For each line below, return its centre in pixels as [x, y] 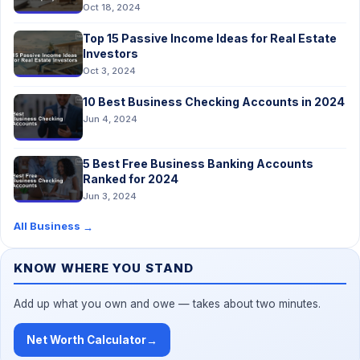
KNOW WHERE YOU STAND [104, 268]
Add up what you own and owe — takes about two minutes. [167, 304]
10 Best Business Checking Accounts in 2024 [214, 102]
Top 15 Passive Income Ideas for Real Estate [210, 38]
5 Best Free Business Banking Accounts [198, 164]
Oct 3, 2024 [109, 71]
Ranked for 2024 [131, 179]
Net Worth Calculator [86, 340]
